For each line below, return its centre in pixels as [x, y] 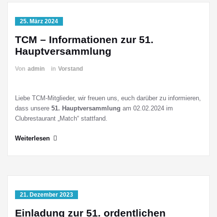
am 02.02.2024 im [147, 108]
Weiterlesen [32, 138]
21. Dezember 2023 [46, 195]
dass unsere [33, 108]
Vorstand [70, 69]
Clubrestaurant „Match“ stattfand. [61, 118]
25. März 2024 [39, 21]
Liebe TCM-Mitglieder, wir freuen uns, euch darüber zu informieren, [108, 98]
